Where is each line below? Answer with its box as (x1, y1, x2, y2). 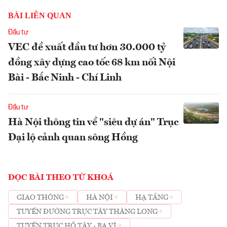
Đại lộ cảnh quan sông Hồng (8, 133, 138, 143)
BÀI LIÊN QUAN (8, 11, 71, 20)
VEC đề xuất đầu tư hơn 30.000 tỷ (8, 43, 166, 53)
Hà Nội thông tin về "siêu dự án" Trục (8, 118, 178, 128)
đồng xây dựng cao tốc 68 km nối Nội (8, 58, 175, 68)
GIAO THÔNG (17, 194, 64, 201)
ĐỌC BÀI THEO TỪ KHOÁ (8, 174, 113, 182)
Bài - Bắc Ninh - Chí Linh (8, 73, 122, 84)
